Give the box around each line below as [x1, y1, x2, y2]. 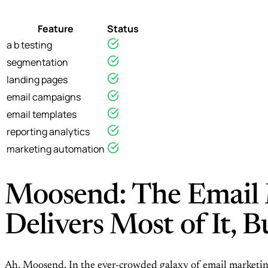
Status [107, 22, 139, 35]
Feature [38, 22, 74, 35]
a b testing [7, 38, 52, 51]
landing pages [7, 72, 68, 86]
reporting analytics [7, 124, 90, 138]
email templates [7, 107, 77, 121]
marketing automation [7, 142, 105, 156]
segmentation [7, 55, 68, 69]
